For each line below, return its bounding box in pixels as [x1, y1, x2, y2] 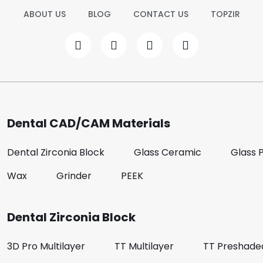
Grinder [56, 169, 92, 183]
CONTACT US [133, 8, 188, 21]
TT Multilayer [114, 240, 174, 254]
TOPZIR [210, 8, 240, 21]
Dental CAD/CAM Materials [7, 115, 171, 132]
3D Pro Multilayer [7, 240, 86, 254]
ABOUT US [23, 8, 66, 21]
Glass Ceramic [134, 146, 202, 160]
